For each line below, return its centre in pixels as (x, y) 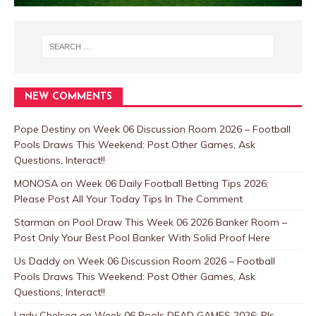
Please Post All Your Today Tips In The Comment (128, 199)
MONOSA (36, 183)
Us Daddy (37, 261)
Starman (35, 222)
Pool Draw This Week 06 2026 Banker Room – (180, 222)
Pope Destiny (45, 129)
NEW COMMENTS (68, 97)
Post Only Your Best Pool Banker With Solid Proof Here (142, 237)
